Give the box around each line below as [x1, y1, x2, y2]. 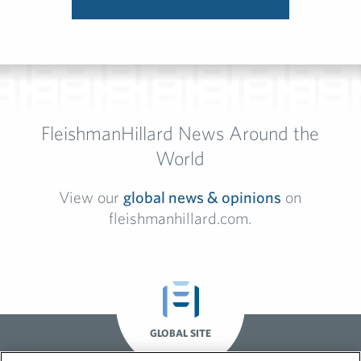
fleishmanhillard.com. [109, 209, 252, 228]
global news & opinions [123, 188, 282, 207]
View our [59, 188, 124, 207]
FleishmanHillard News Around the [41, 122, 320, 145]
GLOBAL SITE [150, 327, 211, 340]
